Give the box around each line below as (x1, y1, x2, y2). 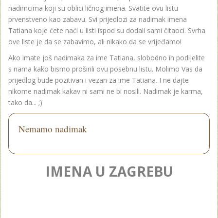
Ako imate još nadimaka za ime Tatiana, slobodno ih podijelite (8, 53, 205, 62)
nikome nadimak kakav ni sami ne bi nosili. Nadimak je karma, (8, 86, 203, 96)
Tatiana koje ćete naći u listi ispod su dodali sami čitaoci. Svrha (8, 25, 205, 35)
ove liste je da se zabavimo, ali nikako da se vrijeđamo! (8, 36, 182, 46)
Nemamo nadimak (18, 122, 87, 135)
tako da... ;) (8, 97, 42, 107)
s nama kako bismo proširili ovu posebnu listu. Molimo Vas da (8, 64, 202, 73)
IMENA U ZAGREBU (45, 162, 173, 181)
